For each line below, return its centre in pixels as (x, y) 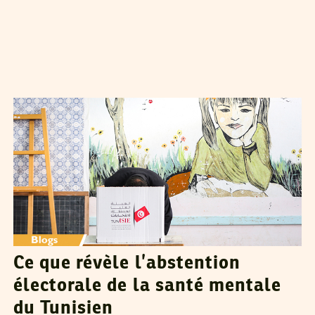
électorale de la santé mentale (147, 287)
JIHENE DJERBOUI (110, 84)
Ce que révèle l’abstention (127, 264)
